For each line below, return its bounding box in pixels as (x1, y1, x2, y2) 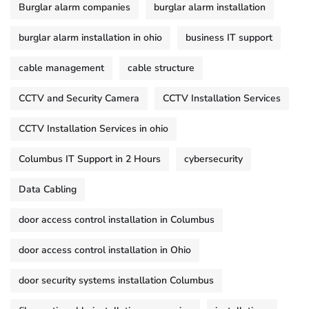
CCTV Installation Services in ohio (19, 121, 168, 135)
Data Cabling (19, 182, 77, 196)
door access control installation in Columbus (19, 212, 215, 226)
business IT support (186, 30, 272, 44)
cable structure (128, 61, 195, 74)
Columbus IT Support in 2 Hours (19, 152, 161, 166)
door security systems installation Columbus (19, 273, 214, 287)
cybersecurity (184, 152, 243, 166)
